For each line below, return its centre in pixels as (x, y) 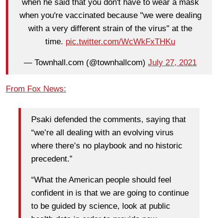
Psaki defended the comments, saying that (109, 120)
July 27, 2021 (172, 63)
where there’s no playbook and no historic (107, 146)
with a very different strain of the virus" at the (110, 29)
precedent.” (52, 159)
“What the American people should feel (101, 180)
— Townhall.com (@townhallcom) (86, 63)
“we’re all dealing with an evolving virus (102, 133)
